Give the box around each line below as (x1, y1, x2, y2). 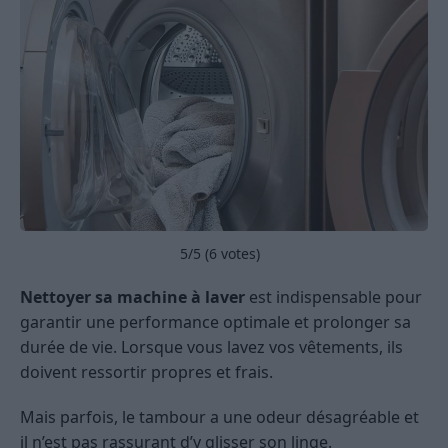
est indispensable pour (245, 285, 422, 308)
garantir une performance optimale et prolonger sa (20, 310, 411, 333)
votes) (217, 243, 260, 263)
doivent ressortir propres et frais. (20, 360, 273, 383)
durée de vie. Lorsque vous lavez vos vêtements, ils (20, 335, 403, 358)
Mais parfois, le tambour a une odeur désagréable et (20, 405, 419, 428)
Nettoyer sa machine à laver (20, 285, 245, 308)
